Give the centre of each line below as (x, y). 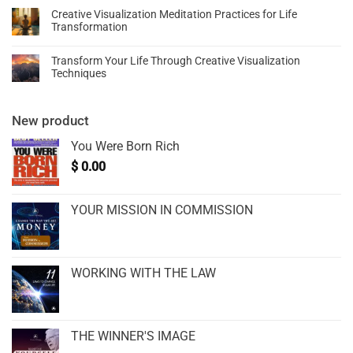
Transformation (89, 27)
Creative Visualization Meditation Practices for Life (174, 15)
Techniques (79, 74)
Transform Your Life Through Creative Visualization (176, 61)
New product (50, 121)
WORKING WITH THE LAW (143, 273)
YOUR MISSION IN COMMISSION (162, 210)
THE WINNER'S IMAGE (133, 336)
